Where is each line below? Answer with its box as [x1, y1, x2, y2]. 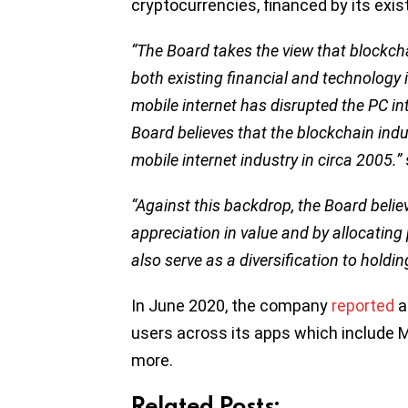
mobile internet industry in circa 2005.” [131, 150, 402, 170]
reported [331, 296, 394, 316]
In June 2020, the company [131, 296, 331, 316]
